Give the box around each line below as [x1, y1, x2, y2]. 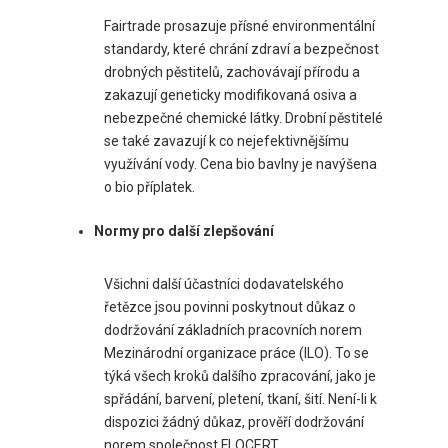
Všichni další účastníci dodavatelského [104, 275, 344, 292]
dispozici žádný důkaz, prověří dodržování [104, 413, 364, 430]
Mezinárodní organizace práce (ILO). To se [104, 344, 369, 361]
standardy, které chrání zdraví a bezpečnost [104, 40, 379, 57]
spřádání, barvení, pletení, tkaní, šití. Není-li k [104, 390, 377, 407]
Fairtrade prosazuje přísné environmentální [104, 17, 375, 34]
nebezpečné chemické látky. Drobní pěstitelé [104, 109, 383, 126]
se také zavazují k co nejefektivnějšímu [104, 132, 349, 149]
